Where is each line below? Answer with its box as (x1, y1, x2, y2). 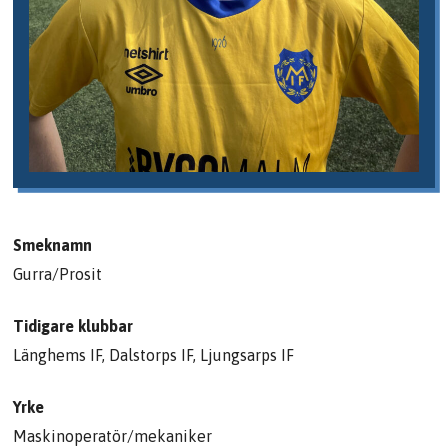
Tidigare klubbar (13, 317, 134, 336)
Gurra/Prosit (13, 265, 103, 284)
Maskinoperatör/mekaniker (13, 427, 213, 446)
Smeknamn (13, 236, 93, 255)
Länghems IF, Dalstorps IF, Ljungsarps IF (13, 346, 295, 365)
